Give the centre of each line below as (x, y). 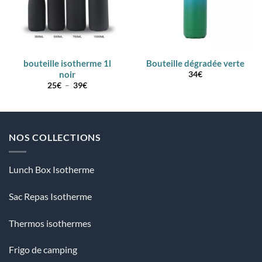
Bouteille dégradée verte (195, 63)
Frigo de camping (43, 250)
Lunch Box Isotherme (51, 169)
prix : (96, 100)
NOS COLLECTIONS (55, 137)
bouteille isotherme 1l (67, 63)
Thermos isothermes (50, 223)
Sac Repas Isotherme (50, 196)
